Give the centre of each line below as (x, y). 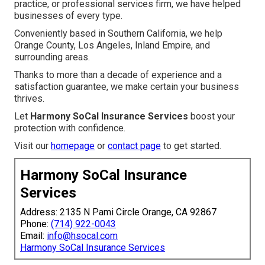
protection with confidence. (70, 128)
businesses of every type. (68, 16)
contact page (134, 146)
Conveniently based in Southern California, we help (118, 34)
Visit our (33, 146)
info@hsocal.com (82, 236)
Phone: (35, 224)
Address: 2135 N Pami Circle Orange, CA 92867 (118, 212)
